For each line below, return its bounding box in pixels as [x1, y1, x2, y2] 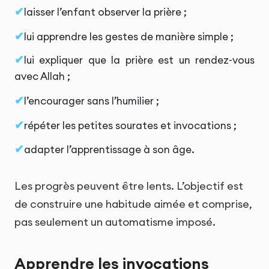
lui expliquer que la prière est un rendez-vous [24, 53, 255, 67]
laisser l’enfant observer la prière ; [24, 5, 187, 19]
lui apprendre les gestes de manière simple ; [24, 29, 234, 43]
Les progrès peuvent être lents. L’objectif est [14, 178, 243, 193]
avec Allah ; [14, 69, 70, 83]
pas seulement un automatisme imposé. [14, 214, 216, 229]
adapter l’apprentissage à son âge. [24, 143, 195, 157]
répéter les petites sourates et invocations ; [24, 118, 237, 132]
